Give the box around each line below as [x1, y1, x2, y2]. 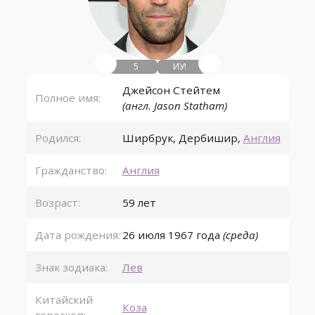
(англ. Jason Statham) [122, 98, 227, 112]
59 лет [122, 195, 156, 210]
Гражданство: [34, 163, 107, 177]
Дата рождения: [34, 228, 120, 242]
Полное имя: [34, 91, 101, 105]
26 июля [122, 228, 165, 242]
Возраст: [34, 195, 80, 210]
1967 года [167, 228, 220, 242]
